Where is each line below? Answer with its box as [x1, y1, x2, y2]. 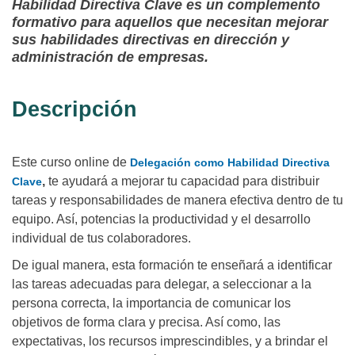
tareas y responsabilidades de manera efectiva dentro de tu [12, 193, 343, 208]
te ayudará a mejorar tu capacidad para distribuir [48, 174, 319, 189]
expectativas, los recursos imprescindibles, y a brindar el [12, 334, 328, 349]
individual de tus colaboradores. [12, 231, 191, 246]
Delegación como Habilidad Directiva [130, 156, 330, 170]
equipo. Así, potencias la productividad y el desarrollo [12, 212, 311, 227]
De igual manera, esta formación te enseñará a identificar [12, 258, 332, 273]
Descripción [12, 97, 137, 122]
